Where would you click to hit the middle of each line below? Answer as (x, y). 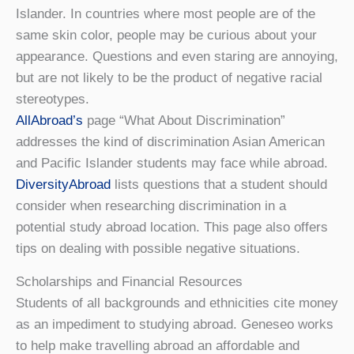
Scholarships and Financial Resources (129, 282)
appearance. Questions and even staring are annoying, (177, 57)
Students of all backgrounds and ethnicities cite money (177, 303)
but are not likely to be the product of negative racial (169, 78)
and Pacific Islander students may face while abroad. (172, 164)
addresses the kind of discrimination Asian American (170, 142)
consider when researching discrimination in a (151, 206)
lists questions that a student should (219, 185)
